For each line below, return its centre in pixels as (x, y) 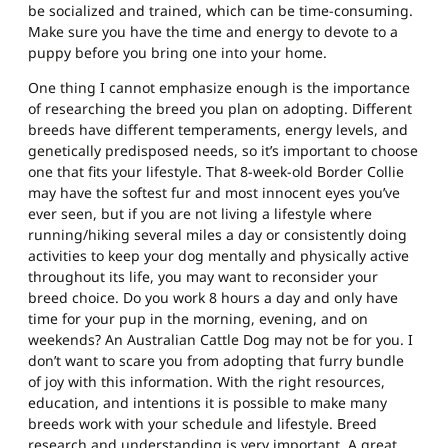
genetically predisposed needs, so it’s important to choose (223, 150)
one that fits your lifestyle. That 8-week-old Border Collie (216, 171)
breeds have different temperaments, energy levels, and (218, 129)
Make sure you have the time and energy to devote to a (213, 31)
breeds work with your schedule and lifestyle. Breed (202, 423)
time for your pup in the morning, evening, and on (198, 318)
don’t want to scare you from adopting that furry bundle (216, 360)
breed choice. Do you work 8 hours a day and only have (213, 297)
